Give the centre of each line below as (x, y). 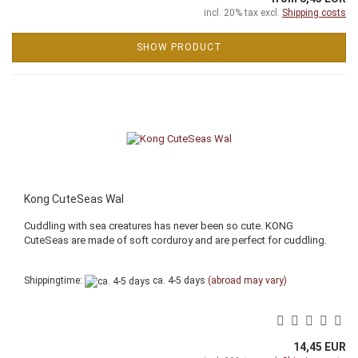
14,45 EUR (320, 346)
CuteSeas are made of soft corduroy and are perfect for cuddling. (175, 241)
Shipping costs (314, 13)
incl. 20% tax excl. (243, 13)
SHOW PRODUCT (179, 48)
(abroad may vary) (247, 281)
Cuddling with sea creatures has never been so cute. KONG (159, 226)
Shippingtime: (54, 281)
